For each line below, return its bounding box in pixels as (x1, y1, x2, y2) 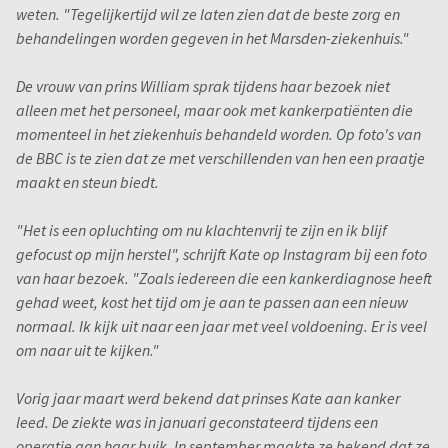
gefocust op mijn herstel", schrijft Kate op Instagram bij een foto (16, 244, 427, 265)
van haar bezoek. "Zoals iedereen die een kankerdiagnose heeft (16, 268, 432, 289)
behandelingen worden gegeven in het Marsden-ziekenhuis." (16, 28, 409, 49)
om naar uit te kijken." (16, 340, 159, 361)
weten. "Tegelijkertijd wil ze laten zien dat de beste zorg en (16, 4, 400, 25)
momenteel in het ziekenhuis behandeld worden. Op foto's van (16, 124, 421, 145)
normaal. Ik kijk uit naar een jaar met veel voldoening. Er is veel (16, 316, 427, 337)
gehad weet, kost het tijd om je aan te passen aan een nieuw (16, 292, 408, 313)
